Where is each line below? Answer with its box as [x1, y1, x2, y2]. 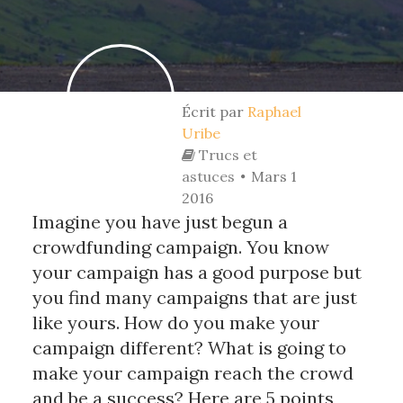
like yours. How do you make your [31, 311, 319, 334]
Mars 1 [251, 167, 298, 185]
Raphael [247, 103, 302, 121]
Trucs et [195, 146, 258, 164]
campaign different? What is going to [31, 336, 346, 359]
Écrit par [182, 103, 248, 121]
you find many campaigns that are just [31, 286, 357, 309]
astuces [182, 167, 236, 185]
